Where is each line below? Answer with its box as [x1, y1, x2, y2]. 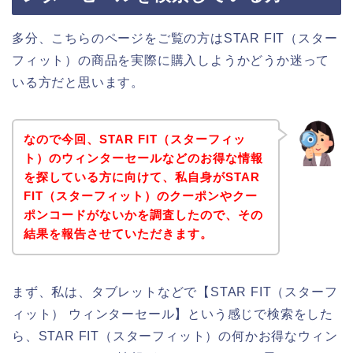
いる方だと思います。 [12, 75, 144, 89]
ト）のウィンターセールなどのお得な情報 [23, 151, 263, 165]
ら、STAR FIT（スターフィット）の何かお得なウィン [12, 329, 338, 344]
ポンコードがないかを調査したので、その [23, 208, 263, 222]
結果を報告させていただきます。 [23, 227, 213, 241]
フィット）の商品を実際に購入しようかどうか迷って [12, 53, 330, 67]
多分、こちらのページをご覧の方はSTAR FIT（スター [12, 31, 338, 45]
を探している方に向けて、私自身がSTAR [23, 170, 260, 184]
